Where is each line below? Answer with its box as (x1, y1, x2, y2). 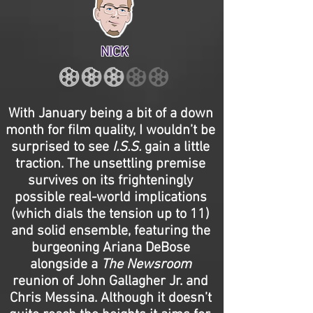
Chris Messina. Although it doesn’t (9, 290, 212, 307)
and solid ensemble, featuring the (10, 223, 210, 240)
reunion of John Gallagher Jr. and (13, 273, 208, 290)
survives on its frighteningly (28, 173, 193, 189)
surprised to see (11, 139, 112, 156)
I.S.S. (112, 139, 141, 156)
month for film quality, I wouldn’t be (6, 122, 215, 139)
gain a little (141, 139, 210, 156)
